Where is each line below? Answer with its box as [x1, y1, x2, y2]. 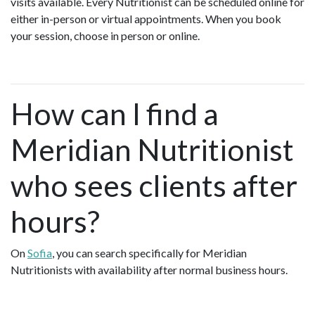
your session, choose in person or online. [11, 29, 204, 43]
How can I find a [11, 96, 219, 132]
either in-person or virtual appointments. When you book [11, 12, 281, 26]
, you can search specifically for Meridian [52, 246, 247, 260]
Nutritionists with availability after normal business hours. [11, 263, 288, 277]
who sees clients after [11, 167, 297, 204]
